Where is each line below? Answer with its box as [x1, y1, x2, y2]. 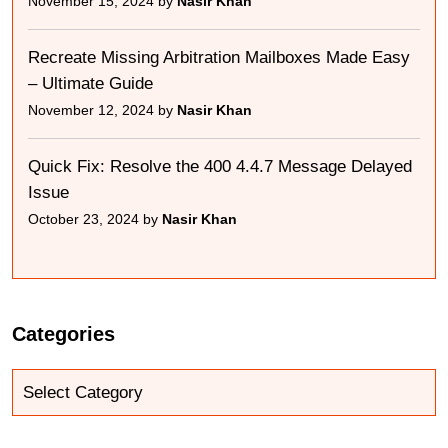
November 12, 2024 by [28, 102, 177, 119]
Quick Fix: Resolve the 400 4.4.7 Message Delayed [28, 157, 412, 177]
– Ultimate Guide [28, 74, 153, 94]
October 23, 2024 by [28, 211, 162, 228]
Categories [12, 323, 115, 346]
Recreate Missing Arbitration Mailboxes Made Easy [28, 48, 410, 68]
